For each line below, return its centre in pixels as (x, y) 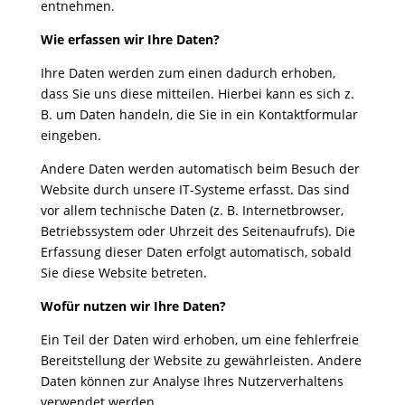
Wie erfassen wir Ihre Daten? (130, 39)
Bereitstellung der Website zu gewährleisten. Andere (201, 360)
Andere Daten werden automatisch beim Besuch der (200, 169)
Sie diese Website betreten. (123, 273)
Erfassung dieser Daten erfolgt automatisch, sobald (196, 252)
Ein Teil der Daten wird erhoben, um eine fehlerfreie (199, 339)
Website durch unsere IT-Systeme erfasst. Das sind (195, 189)
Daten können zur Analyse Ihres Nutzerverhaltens (192, 381)
